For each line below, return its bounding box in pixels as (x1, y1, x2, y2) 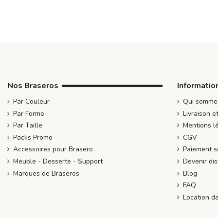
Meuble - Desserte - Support (13, 157, 103, 166)
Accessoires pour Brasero (13, 145, 93, 154)
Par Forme (13, 109, 44, 118)
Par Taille (13, 121, 42, 130)
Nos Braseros (7, 80, 58, 91)
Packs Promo (13, 132, 53, 142)
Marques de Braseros (13, 168, 79, 178)
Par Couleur (13, 97, 50, 107)
